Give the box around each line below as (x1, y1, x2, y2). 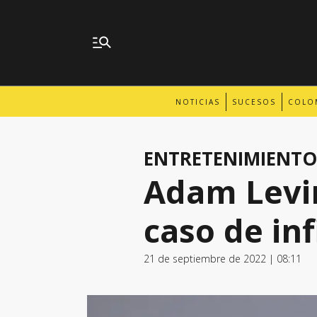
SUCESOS (232, 96, 276, 107)
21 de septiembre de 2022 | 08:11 (144, 251, 301, 265)
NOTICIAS (175, 96, 220, 107)
